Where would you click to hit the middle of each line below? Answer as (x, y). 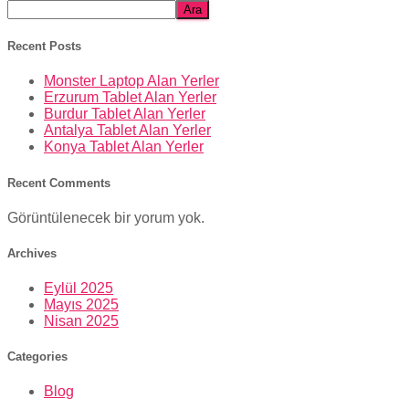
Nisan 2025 (81, 321)
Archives (32, 253)
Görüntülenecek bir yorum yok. (106, 217)
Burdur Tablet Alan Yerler (125, 114)
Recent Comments (59, 183)
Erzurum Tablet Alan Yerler (130, 98)
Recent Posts (44, 47)
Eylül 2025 (79, 288)
